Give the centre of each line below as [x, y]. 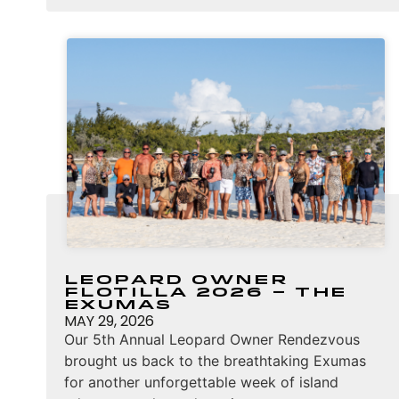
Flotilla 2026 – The [206, 293]
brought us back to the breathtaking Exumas [215, 361]
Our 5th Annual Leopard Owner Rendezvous [212, 340]
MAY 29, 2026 [109, 322]
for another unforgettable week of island [201, 383]
